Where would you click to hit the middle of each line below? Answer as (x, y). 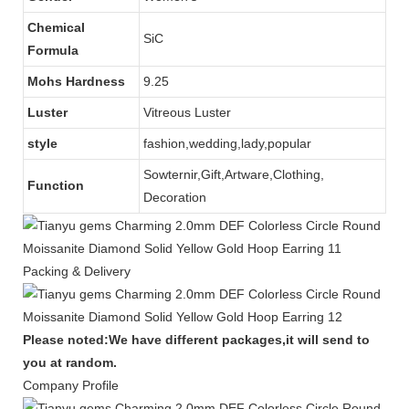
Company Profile (71, 385)
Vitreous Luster (187, 112)
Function (56, 185)
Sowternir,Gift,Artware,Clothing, (234, 174)
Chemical (56, 27)
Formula (53, 50)
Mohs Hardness (76, 81)
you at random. (70, 362)
